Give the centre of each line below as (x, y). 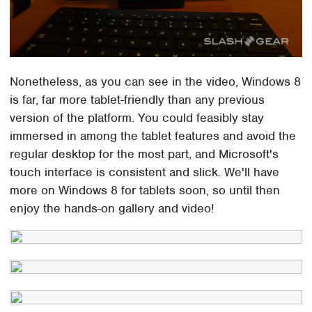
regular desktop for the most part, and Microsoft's (145, 154)
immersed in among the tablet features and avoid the (153, 135)
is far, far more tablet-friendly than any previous (138, 99)
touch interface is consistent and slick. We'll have (145, 172)
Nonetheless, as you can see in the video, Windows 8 (156, 81)
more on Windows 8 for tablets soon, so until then (145, 190)
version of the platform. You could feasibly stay (137, 117)
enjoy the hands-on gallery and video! (112, 208)
